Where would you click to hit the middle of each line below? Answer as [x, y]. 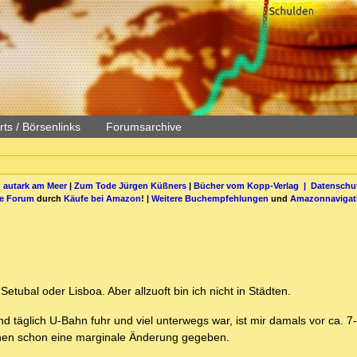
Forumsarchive [144, 127]
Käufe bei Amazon [102, 198]
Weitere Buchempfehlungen [210, 198]
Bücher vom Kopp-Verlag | [252, 185]
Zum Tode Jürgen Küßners [130, 185]
